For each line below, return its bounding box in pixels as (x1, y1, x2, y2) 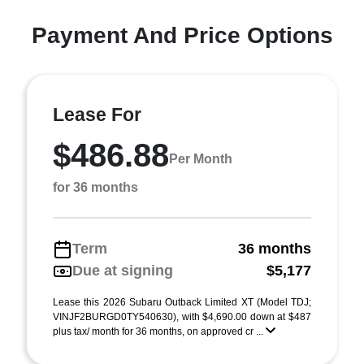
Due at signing (72, 262, 173, 279)
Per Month (169, 151, 232, 166)
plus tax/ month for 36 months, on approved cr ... (53, 326, 266, 337)
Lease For (53, 104, 141, 125)
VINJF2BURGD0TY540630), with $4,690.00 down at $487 (53, 311, 311, 323)
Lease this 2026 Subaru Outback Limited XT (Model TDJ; (53, 297, 311, 308)
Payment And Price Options (31, 23, 333, 48)
